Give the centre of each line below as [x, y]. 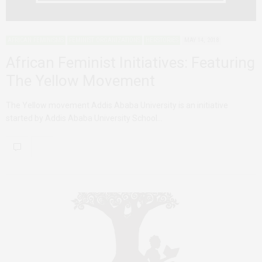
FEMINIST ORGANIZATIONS [105, 40]
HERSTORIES [162, 40]
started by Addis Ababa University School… [84, 118]
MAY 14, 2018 [201, 40]
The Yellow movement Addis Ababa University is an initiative [117, 105]
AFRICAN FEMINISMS [36, 40]
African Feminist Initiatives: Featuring [130, 62]
